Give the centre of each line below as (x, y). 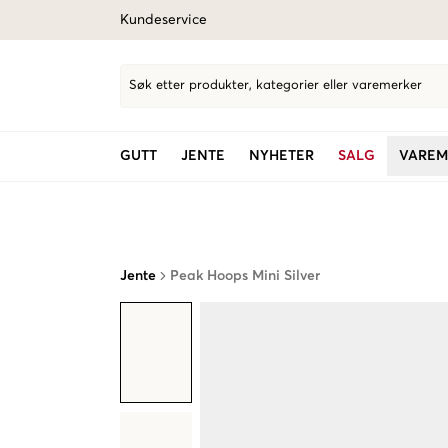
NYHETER (281, 156)
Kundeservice (163, 20)
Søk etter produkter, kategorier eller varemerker (275, 85)
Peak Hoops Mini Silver (245, 276)
